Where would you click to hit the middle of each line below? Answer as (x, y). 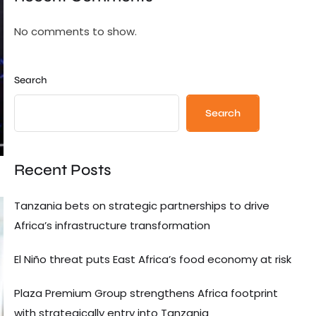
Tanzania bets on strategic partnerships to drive (142, 205)
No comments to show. (75, 32)
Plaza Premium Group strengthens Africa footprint (146, 293)
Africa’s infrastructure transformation (112, 225)
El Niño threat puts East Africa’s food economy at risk (153, 259)
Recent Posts (63, 170)
